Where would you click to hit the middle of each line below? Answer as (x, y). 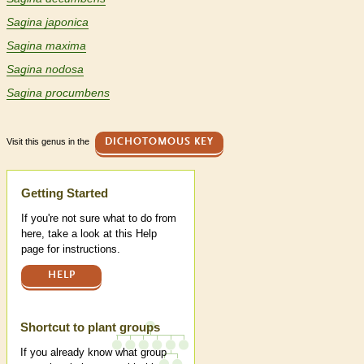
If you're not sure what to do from (99, 219)
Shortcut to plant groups (90, 327)
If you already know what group (93, 352)
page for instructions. (71, 249)
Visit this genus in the (49, 142)
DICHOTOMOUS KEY (159, 142)
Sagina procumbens (58, 93)
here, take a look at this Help (89, 234)
